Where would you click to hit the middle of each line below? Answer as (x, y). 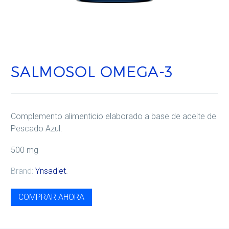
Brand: (22, 171)
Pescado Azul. (37, 128)
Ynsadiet (51, 171)
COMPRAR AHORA (51, 197)
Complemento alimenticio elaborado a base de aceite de (113, 116)
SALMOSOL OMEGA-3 (92, 72)
